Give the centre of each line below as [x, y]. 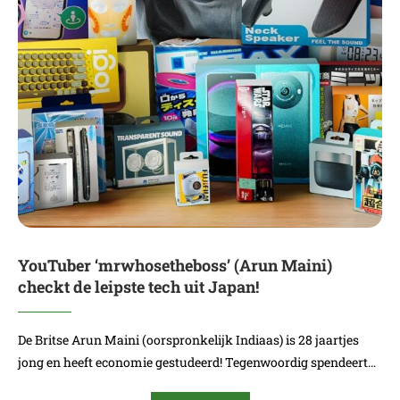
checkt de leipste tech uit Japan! [138, 287]
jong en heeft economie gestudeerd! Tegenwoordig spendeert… [197, 362]
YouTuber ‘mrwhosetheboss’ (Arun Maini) [175, 265]
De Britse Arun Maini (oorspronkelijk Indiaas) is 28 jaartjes [188, 340]
